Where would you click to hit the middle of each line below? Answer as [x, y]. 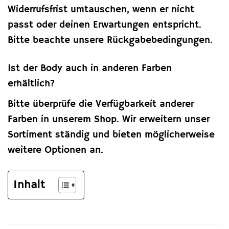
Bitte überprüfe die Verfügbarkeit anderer [101, 104]
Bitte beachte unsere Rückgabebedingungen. [110, 41]
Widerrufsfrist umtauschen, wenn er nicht [101, 10]
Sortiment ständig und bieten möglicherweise [111, 135]
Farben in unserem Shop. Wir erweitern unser [109, 119]
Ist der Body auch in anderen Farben [90, 69]
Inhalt [29, 185]
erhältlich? [31, 84]
